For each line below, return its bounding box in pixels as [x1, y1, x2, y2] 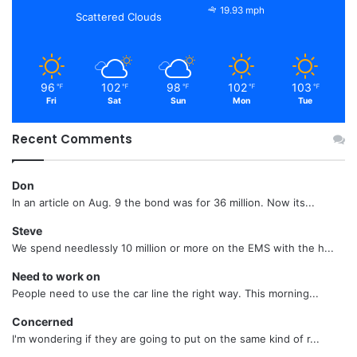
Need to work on [12, 269, 100, 283]
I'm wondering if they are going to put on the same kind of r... [12, 331, 320, 345]
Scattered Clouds [76, 10, 162, 23]
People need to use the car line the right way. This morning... [12, 286, 319, 300]
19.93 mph [220, 4, 265, 16]
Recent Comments [12, 130, 132, 147]
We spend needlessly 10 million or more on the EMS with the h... [12, 241, 334, 254]
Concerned [12, 314, 73, 328]
